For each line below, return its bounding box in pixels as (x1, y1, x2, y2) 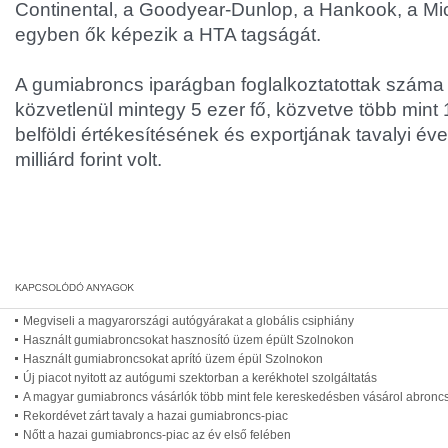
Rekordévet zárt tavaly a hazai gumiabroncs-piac (23, 409, 288, 423)
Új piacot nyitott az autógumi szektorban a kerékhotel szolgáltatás (23, 371, 377, 385)
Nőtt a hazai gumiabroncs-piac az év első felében (23, 428, 291, 442)
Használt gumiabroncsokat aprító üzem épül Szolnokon (23, 352, 323, 366)
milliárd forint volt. (15, 149, 162, 170)
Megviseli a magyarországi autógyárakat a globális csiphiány (23, 314, 354, 328)
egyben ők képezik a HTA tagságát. (15, 24, 321, 45)
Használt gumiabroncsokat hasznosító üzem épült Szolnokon (23, 333, 354, 347)
